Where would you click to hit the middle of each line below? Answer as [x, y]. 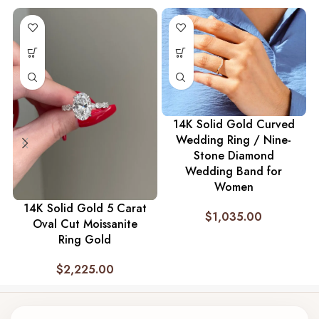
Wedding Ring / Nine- [234, 140]
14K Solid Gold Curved [234, 124]
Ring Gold [85, 240]
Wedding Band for [234, 171]
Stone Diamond [234, 155]
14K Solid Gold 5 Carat [85, 209]
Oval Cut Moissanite [85, 224]
